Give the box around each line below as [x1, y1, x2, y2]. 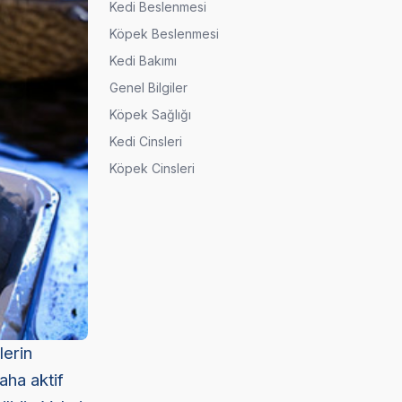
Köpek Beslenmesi [109, 25, 219, 41]
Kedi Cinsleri [109, 133, 182, 149]
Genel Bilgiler [109, 79, 188, 95]
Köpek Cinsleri [109, 160, 195, 176]
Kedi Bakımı [109, 52, 177, 68]
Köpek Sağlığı [109, 106, 191, 122]
